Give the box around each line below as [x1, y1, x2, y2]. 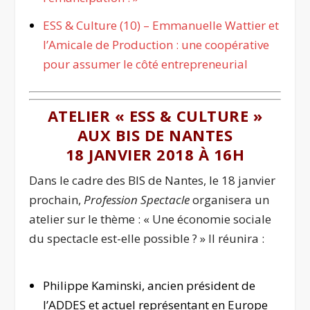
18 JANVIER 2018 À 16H [65, 144, 245, 165]
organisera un [190, 192, 270, 208]
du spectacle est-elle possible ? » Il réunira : [29, 230, 265, 247]
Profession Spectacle [84, 192, 190, 208]
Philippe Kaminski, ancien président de [42, 277, 255, 293]
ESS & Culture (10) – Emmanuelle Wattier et [42, 17, 279, 33]
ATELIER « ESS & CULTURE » [47, 105, 263, 127]
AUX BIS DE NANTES [77, 125, 233, 146]
